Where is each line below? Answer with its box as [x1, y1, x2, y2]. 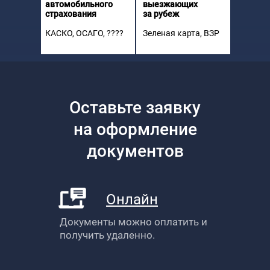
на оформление [73, 119, 197, 139]
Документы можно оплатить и [60, 216, 207, 228]
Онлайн [106, 191, 158, 208]
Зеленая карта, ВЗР [143, 28, 219, 38]
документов [86, 141, 184, 161]
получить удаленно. [60, 229, 155, 241]
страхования [45, 9, 96, 19]
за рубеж [143, 9, 179, 19]
